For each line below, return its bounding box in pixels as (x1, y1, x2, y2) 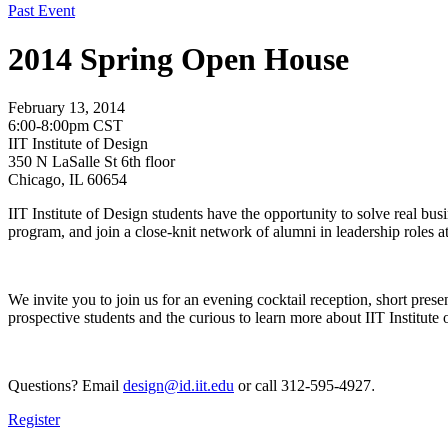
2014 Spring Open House (8, 40, 349, 77)
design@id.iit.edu (123, 377, 234, 395)
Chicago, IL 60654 (8, 171, 127, 189)
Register (8, 411, 60, 429)
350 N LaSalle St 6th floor (8, 153, 175, 171)
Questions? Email (8, 377, 123, 395)
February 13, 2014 (8, 99, 125, 117)
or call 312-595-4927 (234, 377, 371, 395)
